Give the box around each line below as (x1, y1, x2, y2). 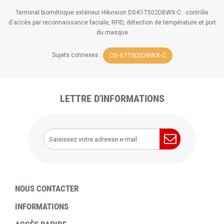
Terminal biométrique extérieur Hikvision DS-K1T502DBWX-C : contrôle (15, 9, 208, 16)
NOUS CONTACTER (15, 183, 78, 193)
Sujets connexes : (51, 51, 103, 59)
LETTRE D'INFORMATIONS (59, 92, 164, 104)
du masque (96, 29, 128, 36)
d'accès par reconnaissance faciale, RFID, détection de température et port (8, 19, 216, 26)
